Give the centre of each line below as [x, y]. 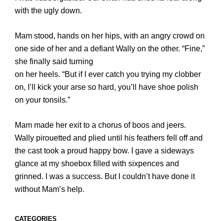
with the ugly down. [48, 10]
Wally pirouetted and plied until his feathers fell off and [109, 138]
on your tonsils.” [42, 100]
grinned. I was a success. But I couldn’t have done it [105, 176]
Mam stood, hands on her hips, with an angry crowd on [110, 36]
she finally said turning [54, 61]
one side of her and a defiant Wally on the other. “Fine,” [110, 48]
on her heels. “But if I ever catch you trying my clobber [108, 74]
